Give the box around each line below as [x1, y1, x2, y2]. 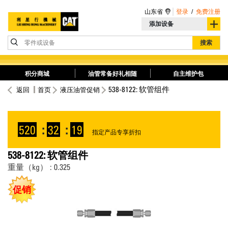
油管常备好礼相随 [88, 70, 137, 77]
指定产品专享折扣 [92, 128, 141, 136]
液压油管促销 [60, 85, 100, 94]
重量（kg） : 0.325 [8, 162, 70, 172]
